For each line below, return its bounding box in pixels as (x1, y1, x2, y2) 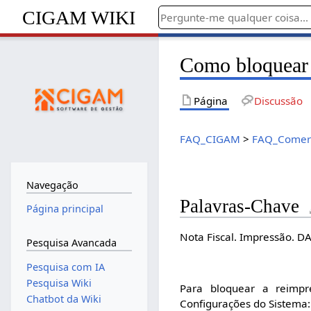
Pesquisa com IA (26, 260, 105, 274)
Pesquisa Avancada (26, 235, 117, 249)
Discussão (253, 93, 303, 108)
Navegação (26, 178, 78, 192)
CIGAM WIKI (22, 6, 136, 28)
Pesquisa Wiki (26, 276, 92, 289)
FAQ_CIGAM (180, 131, 241, 146)
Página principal (26, 202, 103, 216)
